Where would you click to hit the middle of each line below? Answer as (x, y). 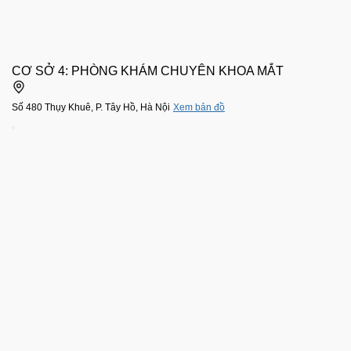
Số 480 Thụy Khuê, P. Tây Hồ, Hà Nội (91, 107)
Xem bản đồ (199, 107)
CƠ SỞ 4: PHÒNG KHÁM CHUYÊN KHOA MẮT (148, 71)
